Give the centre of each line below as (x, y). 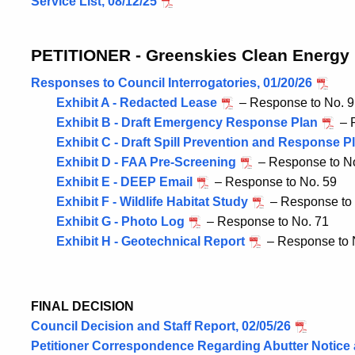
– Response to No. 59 (274, 182)
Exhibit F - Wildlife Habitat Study (152, 202)
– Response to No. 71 (266, 221)
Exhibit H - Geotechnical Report (151, 241)
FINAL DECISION (82, 306)
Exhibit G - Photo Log (120, 221)
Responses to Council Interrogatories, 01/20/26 (172, 83)
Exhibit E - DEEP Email (124, 182)
